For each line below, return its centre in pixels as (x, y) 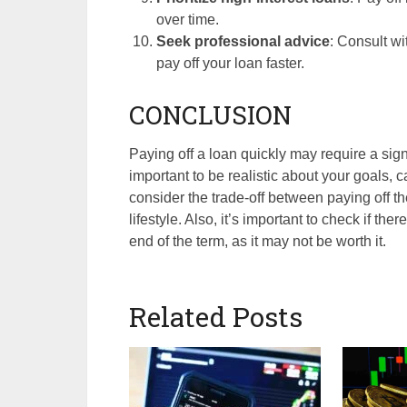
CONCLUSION (210, 115)
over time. (188, 20)
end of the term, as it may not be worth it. (258, 242)
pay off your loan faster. (231, 63)
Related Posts (216, 317)
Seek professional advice (243, 41)
